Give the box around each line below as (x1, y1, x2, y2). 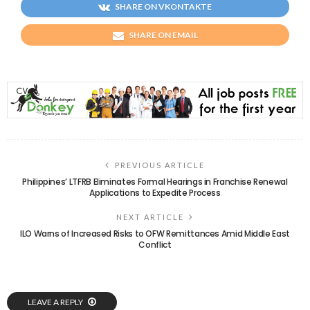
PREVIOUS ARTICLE (115, 160, 205, 170)
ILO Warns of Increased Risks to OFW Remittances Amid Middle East (20, 227, 290, 239)
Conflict (138, 238, 172, 250)
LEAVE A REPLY (28, 296, 84, 307)
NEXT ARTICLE (116, 212, 184, 221)
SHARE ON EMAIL (128, 29, 198, 40)
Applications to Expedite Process (89, 186, 221, 199)
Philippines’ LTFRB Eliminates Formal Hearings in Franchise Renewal (22, 175, 288, 188)
